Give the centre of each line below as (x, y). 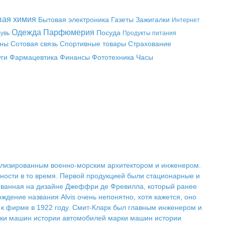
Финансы (75, 57)
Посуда (108, 33)
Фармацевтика (33, 57)
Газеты (122, 20)
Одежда (26, 32)
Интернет (186, 20)
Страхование (149, 44)
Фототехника (113, 57)
